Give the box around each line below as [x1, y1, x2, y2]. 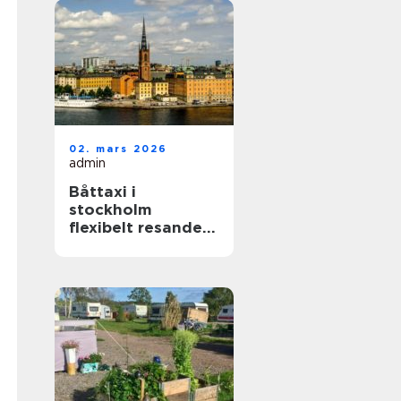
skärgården [69, 236, 159, 254]
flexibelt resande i [69, 218, 211, 236]
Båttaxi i [69, 183, 136, 200]
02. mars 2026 [69, 142, 168, 155]
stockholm [69, 200, 152, 218]
